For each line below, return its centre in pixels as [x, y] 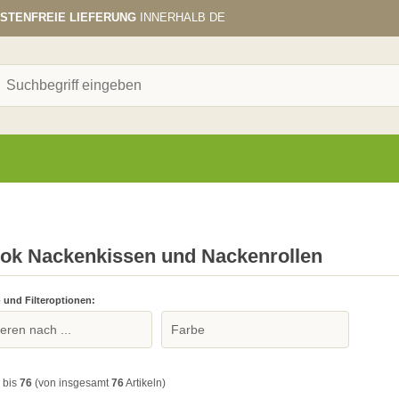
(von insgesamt [72, 383]
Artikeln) [145, 383]
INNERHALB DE [181, 17]
